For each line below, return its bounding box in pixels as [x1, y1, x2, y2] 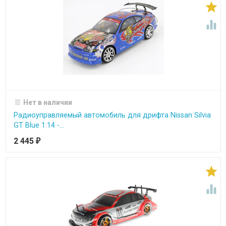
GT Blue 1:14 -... [13, 121, 64, 129]
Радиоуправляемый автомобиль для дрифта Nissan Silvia [13, 110, 211, 119]
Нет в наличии [23, 98, 72, 106]
